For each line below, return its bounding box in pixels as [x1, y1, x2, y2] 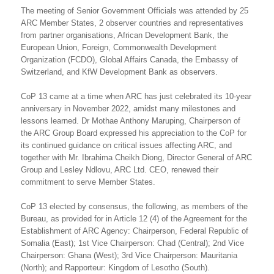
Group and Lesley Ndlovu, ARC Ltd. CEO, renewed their [21, 165, 218, 175]
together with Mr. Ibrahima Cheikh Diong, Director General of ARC [21, 153, 252, 163]
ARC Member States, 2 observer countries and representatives [21, 18, 243, 28]
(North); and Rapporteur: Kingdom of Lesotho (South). [21, 263, 210, 273]
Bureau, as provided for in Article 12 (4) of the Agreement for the [21, 214, 247, 224]
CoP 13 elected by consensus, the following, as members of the [21, 202, 248, 212]
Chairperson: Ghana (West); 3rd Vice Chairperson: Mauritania [21, 251, 237, 261]
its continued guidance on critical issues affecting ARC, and [21, 141, 232, 150]
